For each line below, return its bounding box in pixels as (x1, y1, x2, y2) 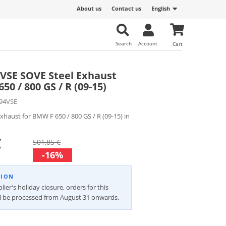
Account (138, 40, 157, 47)
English (151, 5, 170, 12)
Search (116, 40, 132, 47)
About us (77, 5, 101, 12)
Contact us (111, 5, 141, 12)
